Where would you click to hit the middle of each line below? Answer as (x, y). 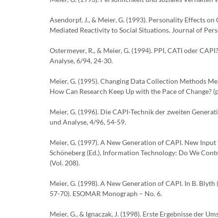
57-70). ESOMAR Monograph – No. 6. (106, 193)
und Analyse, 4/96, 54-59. (88, 122)
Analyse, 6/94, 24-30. (81, 61)
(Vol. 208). (65, 163)
